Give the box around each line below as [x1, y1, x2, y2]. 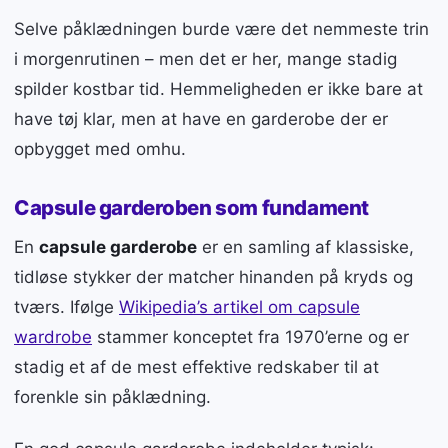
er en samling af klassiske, [197, 236, 414, 257]
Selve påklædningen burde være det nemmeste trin [14, 19, 429, 40]
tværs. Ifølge [14, 296, 119, 317]
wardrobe [14, 326, 92, 347]
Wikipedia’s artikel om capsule [119, 296, 360, 317]
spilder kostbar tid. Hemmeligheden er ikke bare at [14, 79, 423, 100]
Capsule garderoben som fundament [14, 194, 369, 220]
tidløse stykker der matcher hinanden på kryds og [14, 266, 413, 287]
